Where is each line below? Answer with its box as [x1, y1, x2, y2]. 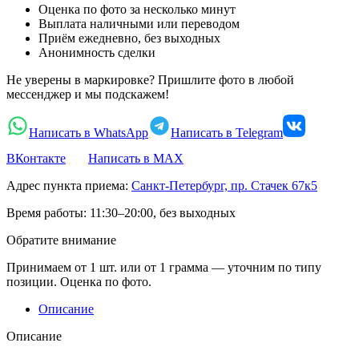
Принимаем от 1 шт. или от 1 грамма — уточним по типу [6, 260, 321, 274]
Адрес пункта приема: [6, 178, 128, 192]
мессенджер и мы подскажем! [6, 87, 169, 101]
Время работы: [6, 205, 87, 220]
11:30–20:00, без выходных [90, 205, 236, 220]
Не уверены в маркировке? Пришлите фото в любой [6, 72, 294, 87]
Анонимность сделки [38, 45, 155, 59]
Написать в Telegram [171, 125, 283, 139]
